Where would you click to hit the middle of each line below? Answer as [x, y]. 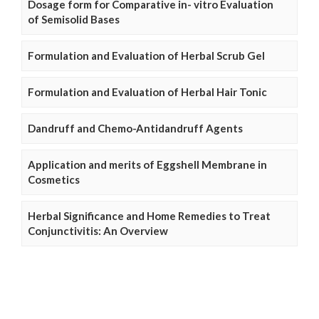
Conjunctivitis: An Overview [98, 231]
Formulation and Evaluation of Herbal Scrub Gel [146, 56]
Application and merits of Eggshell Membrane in [147, 165]
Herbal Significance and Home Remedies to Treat [149, 216]
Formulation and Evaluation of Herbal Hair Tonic [147, 92]
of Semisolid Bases [74, 20]
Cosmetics [54, 180]
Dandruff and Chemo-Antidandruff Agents [135, 129]
